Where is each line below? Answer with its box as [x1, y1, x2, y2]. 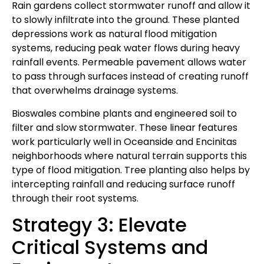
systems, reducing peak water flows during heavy [12, 41, 240, 55]
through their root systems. [12, 191, 138, 205]
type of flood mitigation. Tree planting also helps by [12, 163, 250, 177]
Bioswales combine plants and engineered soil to [12, 106, 237, 120]
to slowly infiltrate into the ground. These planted [12, 13, 239, 27]
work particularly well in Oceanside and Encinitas [12, 134, 237, 148]
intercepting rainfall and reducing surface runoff [12, 177, 235, 191]
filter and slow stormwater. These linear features [12, 120, 237, 134]
